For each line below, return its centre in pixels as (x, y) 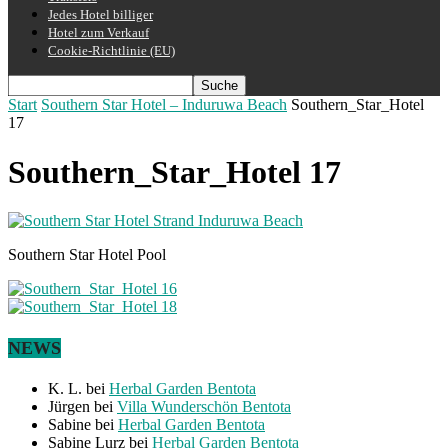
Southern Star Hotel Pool (87, 255)
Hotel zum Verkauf (98, 33)
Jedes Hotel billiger (100, 15)
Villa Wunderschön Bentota (204, 406)
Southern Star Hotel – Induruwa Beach (164, 105)
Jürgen (69, 406)
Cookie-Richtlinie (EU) (111, 51)
